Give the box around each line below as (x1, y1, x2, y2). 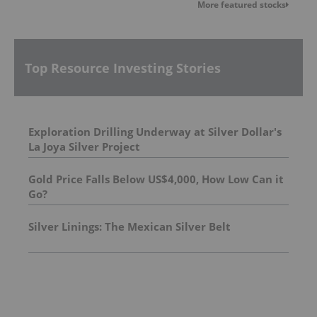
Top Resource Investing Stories (25, 59, 221, 76)
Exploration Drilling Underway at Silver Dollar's (28, 124, 282, 139)
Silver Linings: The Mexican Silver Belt (28, 219, 231, 234)
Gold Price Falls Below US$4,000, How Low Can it (28, 171, 284, 186)
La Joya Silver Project (28, 139, 140, 154)
